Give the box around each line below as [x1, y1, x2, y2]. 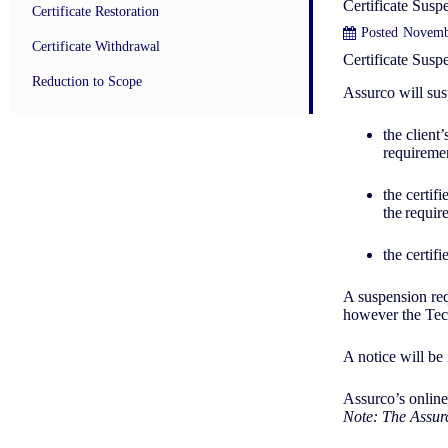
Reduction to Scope [32, 74, 146, 89]
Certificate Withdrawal [32, 39, 164, 54]
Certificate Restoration [32, 4, 163, 19]
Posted [360, 24, 398, 40]
